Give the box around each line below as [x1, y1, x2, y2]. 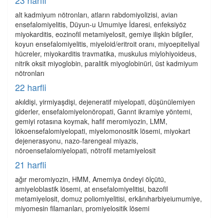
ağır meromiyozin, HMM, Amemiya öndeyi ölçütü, [15, 174, 166, 184]
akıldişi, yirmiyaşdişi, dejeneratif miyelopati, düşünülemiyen [15, 97, 195, 107]
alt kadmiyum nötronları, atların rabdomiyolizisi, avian [15, 10, 178, 19]
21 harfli [15, 158, 46, 171]
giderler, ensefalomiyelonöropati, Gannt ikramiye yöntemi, [15, 107, 192, 116]
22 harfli [15, 81, 46, 93]
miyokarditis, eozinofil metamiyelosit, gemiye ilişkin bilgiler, [15, 29, 193, 39]
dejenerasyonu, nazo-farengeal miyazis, [15, 136, 138, 145]
